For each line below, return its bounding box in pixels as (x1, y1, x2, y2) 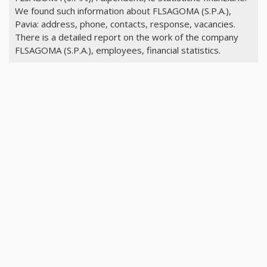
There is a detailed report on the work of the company (14, 30, 238, 43)
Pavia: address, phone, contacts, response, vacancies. (14, 17, 235, 30)
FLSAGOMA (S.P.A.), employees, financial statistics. (14, 44, 221, 56)
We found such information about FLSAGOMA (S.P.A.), (14, 4, 231, 17)
